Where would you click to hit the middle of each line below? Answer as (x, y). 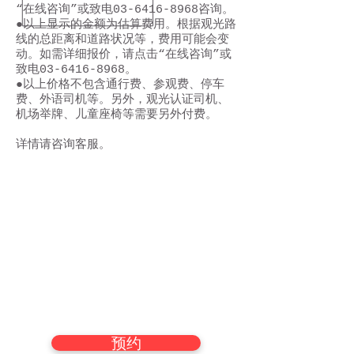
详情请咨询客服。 (63, 145)
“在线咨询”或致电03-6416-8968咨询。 (125, 10)
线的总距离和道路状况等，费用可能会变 (122, 40)
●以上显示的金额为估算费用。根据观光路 (126, 25)
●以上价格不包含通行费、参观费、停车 (120, 85)
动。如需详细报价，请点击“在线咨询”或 (124, 55)
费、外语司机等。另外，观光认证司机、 (122, 100)
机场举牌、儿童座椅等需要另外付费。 (117, 115)
